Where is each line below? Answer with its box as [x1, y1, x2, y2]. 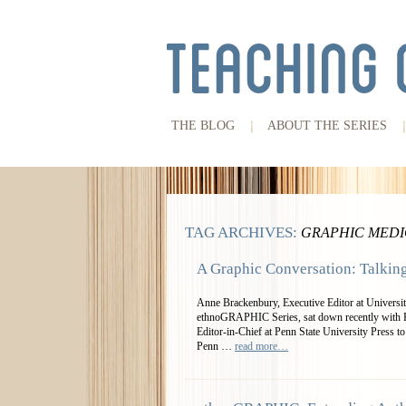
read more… [235, 340, 288, 353]
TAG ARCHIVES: [185, 224, 301, 241]
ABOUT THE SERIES [267, 119, 387, 132]
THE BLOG [171, 119, 235, 132]
